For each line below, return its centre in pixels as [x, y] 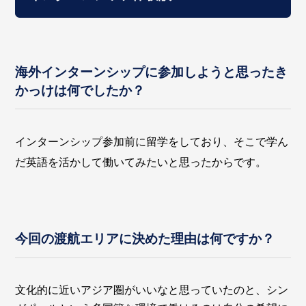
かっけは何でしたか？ [80, 91]
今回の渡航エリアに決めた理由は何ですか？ [145, 239]
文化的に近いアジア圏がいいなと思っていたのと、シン [152, 290]
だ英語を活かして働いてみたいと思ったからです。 [141, 163]
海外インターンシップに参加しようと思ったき [152, 72]
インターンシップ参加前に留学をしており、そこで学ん [152, 142]
